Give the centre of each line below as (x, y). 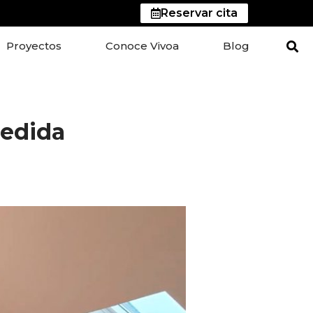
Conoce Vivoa (142, 46)
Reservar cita (199, 13)
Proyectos (34, 46)
